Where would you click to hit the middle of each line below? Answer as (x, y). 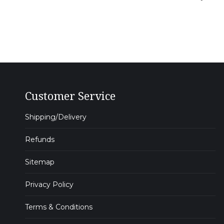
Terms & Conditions (59, 207)
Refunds (40, 140)
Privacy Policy (49, 185)
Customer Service (70, 96)
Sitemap (40, 162)
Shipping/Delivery (56, 117)
